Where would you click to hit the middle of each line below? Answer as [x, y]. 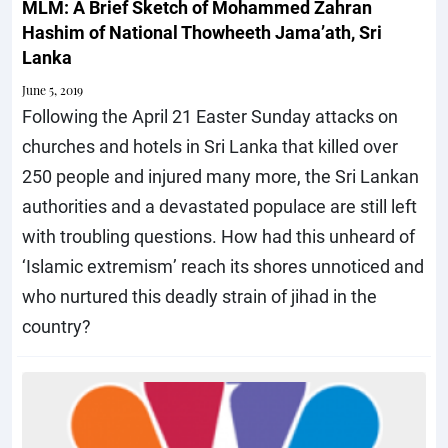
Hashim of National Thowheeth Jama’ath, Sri [202, 31]
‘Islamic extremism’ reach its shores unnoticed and [223, 265]
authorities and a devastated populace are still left [219, 205]
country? [56, 325]
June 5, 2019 [52, 89]
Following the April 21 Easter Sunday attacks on [210, 115]
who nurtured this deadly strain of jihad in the [199, 295]
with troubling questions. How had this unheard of [218, 235]
